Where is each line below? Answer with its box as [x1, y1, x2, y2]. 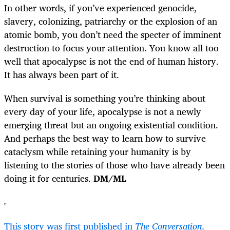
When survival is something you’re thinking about [4, 90, 205, 106]
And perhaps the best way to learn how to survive [4, 130, 206, 146]
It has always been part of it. [4, 67, 119, 83]
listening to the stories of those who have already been [4, 157, 225, 173]
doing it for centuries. [4, 170, 93, 186]
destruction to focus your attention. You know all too [4, 40, 219, 56]
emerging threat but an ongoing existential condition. [4, 117, 218, 133]
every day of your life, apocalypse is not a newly [4, 104, 201, 120]
